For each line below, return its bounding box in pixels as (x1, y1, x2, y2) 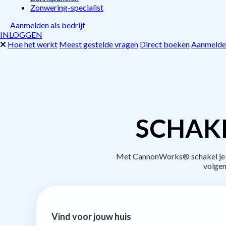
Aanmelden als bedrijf (10, 20, 85, 30)
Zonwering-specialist (30, 3, 103, 12)
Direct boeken (140, 39, 190, 49)
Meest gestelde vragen (59, 39, 138, 49)
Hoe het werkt (8, 39, 58, 49)
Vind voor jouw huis (51, 210, 131, 222)
